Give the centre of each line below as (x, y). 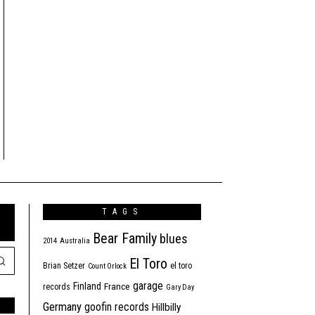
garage (148, 286)
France (117, 287)
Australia (75, 241)
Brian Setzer (64, 266)
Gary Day (180, 288)
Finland (87, 287)
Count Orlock (107, 266)
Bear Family (125, 239)
